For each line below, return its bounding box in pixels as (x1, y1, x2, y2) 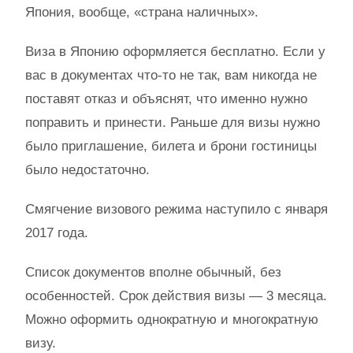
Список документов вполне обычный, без (25, 265, 281, 280)
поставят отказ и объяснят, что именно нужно (25, 91, 307, 106)
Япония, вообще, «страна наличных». (25, 5, 258, 20)
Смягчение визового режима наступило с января (25, 202, 328, 217)
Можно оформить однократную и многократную (25, 312, 318, 327)
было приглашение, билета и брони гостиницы (25, 139, 317, 154)
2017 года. (25, 225, 88, 240)
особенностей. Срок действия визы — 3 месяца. (25, 288, 327, 303)
